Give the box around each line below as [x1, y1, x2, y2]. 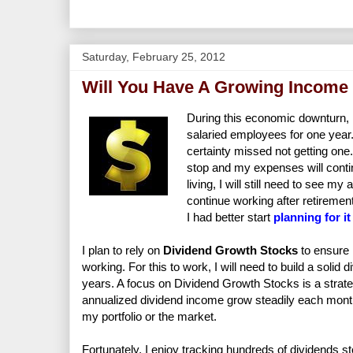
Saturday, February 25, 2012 [82, 50, 225, 63]
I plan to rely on [82, 243, 163, 257]
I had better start [187, 210, 273, 224]
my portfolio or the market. [82, 309, 217, 323]
